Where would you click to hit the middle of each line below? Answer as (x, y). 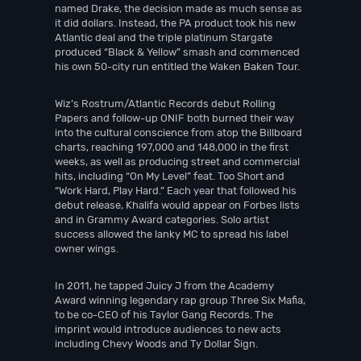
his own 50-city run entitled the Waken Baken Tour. (177, 66)
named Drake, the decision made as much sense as (178, 8)
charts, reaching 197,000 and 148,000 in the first (172, 147)
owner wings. (87, 249)
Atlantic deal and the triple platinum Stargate (164, 37)
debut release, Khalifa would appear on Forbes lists (177, 205)
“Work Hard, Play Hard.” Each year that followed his (176, 191)
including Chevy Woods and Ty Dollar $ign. (156, 344)
